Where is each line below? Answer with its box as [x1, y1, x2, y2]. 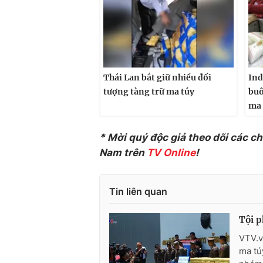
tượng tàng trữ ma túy [103, 86, 194, 97]
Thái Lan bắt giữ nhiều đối [103, 72, 211, 83]
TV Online [147, 147, 195, 159]
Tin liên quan [109, 186, 167, 198]
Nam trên [99, 147, 147, 159]
